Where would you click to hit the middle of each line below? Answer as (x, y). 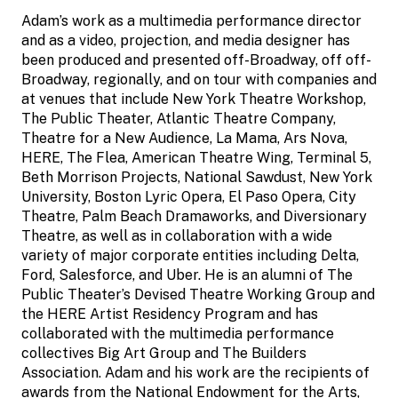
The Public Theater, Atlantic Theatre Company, (179, 118)
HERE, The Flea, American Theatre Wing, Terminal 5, (196, 157)
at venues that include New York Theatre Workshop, (194, 99)
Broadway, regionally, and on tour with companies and (199, 79)
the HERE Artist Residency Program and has (170, 314)
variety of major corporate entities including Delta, (190, 255)
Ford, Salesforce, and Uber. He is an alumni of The (187, 275)
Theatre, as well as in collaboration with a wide (177, 235)
